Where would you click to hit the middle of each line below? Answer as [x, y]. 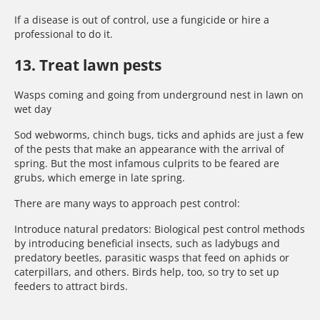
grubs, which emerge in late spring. [100, 177]
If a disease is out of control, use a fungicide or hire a [142, 20]
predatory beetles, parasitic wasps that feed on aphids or [152, 257]
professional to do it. [64, 34]
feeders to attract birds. [71, 286]
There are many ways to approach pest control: [127, 203]
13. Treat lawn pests [88, 65]
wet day [33, 109]
